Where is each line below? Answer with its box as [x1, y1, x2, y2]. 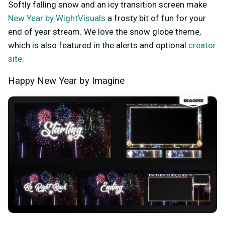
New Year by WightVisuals [8, 13, 105, 23]
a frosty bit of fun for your [105, 13, 206, 23]
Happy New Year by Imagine [8, 75, 125, 86]
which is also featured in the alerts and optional [8, 40, 188, 50]
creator [188, 40, 216, 50]
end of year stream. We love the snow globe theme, [8, 26, 201, 37]
